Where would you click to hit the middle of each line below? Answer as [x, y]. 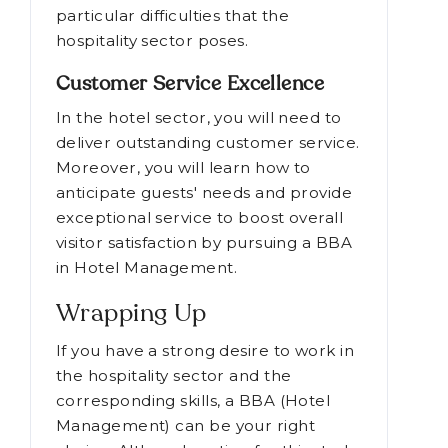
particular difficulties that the [173, 16]
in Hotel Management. [146, 268]
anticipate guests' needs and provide [204, 193]
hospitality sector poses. [152, 41]
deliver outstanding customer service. [208, 143]
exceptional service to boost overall [200, 218]
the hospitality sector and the [174, 376]
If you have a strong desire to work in [205, 351]
